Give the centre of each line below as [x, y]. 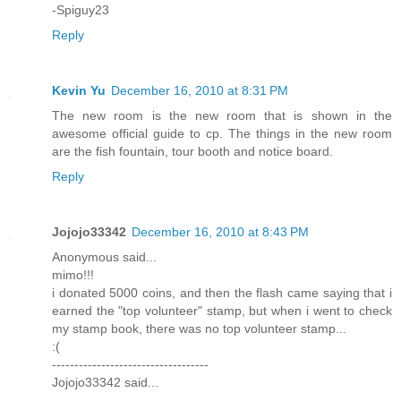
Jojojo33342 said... [105, 382]
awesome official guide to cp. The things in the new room [222, 133]
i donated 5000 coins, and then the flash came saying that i [222, 292]
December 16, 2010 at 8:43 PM [220, 231]
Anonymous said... [104, 256]
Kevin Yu [79, 90]
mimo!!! [73, 274]
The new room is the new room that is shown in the [222, 115]
